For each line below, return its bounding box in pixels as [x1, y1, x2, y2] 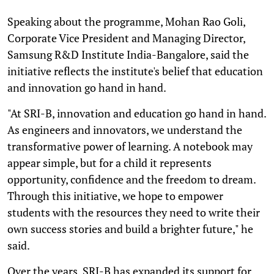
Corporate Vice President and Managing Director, [7, 30, 245, 45]
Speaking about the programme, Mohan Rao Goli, [7, 13, 245, 29]
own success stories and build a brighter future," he [7, 221, 253, 236]
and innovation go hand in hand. [7, 80, 166, 95]
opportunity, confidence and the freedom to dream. [7, 171, 256, 187]
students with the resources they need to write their [7, 204, 260, 220]
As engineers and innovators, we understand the [7, 122, 242, 137]
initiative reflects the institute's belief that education [7, 63, 263, 78]
